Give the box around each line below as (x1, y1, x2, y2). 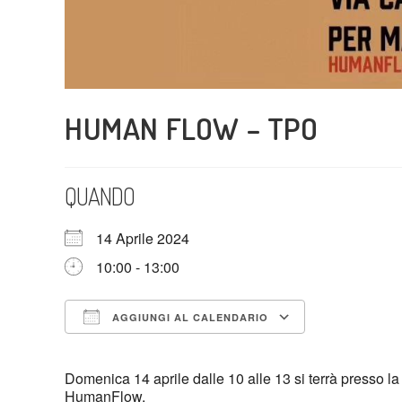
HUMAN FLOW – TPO (65, 109, 319, 147)
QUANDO (65, 181, 135, 211)
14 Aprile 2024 (96, 228, 204, 249)
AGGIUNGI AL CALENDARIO (109, 310, 268, 324)
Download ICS (96, 339, 189, 360)
